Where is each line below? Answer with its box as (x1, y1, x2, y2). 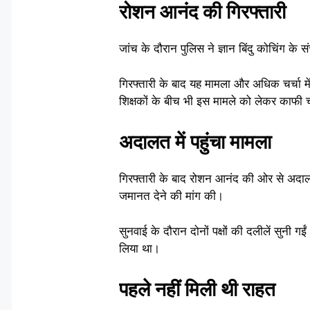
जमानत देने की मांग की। (119, 189, 224, 203)
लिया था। (119, 241, 160, 255)
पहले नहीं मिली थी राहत (119, 277, 275, 302)
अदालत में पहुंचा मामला (119, 130, 271, 154)
